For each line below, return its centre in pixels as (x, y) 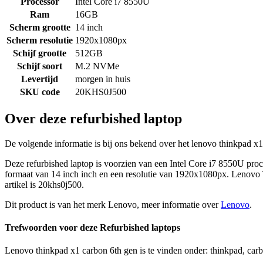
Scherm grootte (40, 28)
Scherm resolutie (40, 41)
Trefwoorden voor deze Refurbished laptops (92, 228)
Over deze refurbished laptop (93, 118)
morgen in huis (103, 79)
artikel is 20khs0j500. (44, 184)
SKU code (40, 92)
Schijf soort (40, 66)
